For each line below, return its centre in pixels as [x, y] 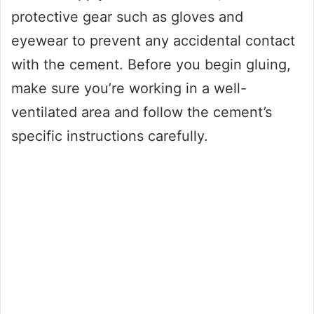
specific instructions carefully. [110, 136]
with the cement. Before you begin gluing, [151, 65]
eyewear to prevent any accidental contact [153, 41]
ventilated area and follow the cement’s [142, 112]
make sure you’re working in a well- [129, 89]
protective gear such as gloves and [127, 17]
